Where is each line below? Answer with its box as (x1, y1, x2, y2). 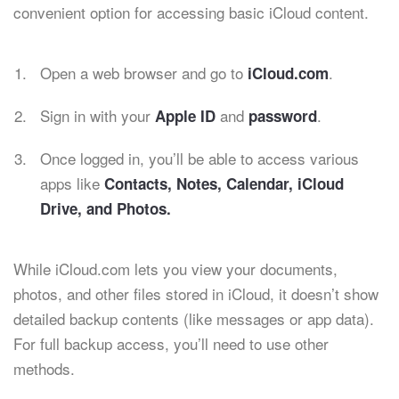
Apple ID (155, 105, 216, 126)
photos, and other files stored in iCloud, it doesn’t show (13, 282, 379, 305)
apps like (40, 172, 104, 194)
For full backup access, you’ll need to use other (13, 332, 329, 354)
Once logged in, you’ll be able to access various (40, 147, 359, 169)
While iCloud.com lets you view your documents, (13, 257, 338, 280)
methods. (13, 357, 75, 379)
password (248, 105, 317, 126)
